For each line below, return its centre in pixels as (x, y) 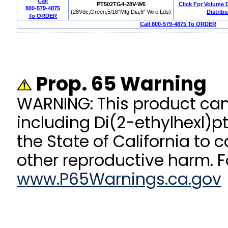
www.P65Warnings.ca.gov (119, 179)
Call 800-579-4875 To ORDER (178, 24)
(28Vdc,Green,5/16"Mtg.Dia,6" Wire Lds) (121, 12)
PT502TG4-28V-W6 (121, 4)
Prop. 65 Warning (119, 84)
